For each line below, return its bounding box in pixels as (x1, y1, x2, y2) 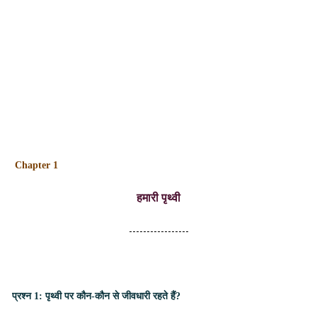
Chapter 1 (15, 160, 61, 171)
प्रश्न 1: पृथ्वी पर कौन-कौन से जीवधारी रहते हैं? (12, 291, 180, 301)
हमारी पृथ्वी (137, 192, 180, 204)
